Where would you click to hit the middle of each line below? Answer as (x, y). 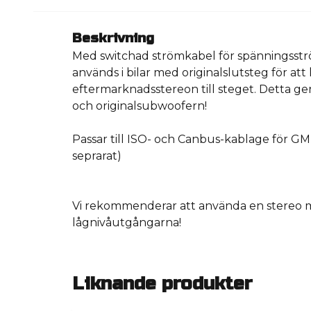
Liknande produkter (162, 283)
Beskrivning (113, 37)
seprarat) (97, 155)
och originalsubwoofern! (140, 106)
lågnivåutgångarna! (127, 222)
